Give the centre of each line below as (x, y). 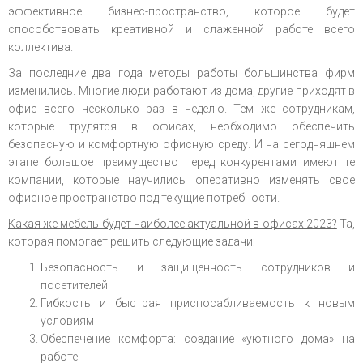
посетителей (74, 285)
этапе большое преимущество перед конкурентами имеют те (181, 162)
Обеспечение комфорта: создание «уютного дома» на (198, 339)
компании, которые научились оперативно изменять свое (181, 180)
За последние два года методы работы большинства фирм (181, 73)
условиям (67, 321)
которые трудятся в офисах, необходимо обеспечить (181, 126)
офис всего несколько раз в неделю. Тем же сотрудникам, (181, 109)
